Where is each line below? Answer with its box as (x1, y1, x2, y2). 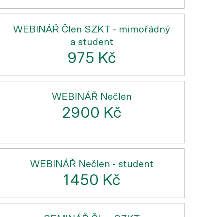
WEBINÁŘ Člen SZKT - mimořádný (13, 25, 170, 34)
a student (70, 37, 113, 47)
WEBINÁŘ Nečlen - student (30, 159, 154, 169)
